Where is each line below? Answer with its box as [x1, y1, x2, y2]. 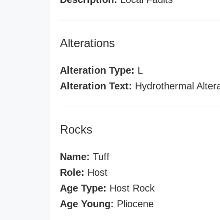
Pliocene [114, 198, 154, 209]
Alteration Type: [60, 65, 135, 76]
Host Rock [107, 183, 155, 193]
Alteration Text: [60, 81, 132, 91]
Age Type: [60, 183, 107, 193]
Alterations [60, 36, 115, 50]
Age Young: [60, 198, 114, 209]
